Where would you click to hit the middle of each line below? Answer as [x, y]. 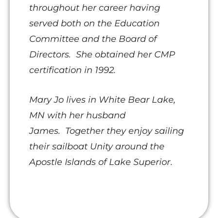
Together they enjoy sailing [125, 131]
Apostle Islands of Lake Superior [100, 162]
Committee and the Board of [93, 39]
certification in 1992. [74, 70]
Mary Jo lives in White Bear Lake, [102, 100]
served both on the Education [94, 24]
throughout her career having [95, 8]
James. [46, 131]
